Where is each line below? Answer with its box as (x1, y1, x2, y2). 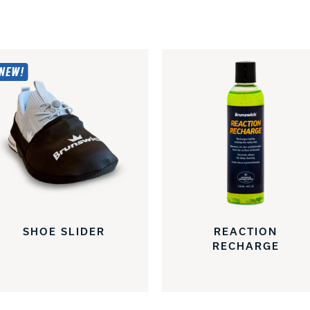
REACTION (214, 224, 278, 238)
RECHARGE (212, 238, 280, 253)
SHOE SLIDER (23, 224, 106, 238)
